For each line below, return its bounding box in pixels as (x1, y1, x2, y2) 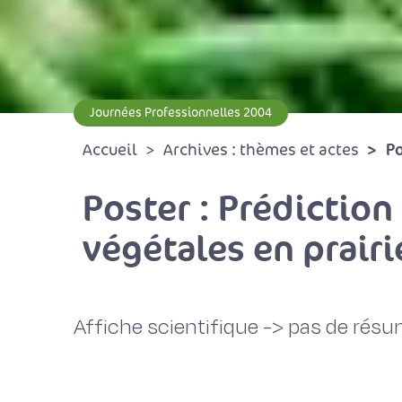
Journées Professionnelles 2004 (90, 105, 272, 120)
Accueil (83, 140, 137, 160)
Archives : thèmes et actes (163, 140, 359, 160)
